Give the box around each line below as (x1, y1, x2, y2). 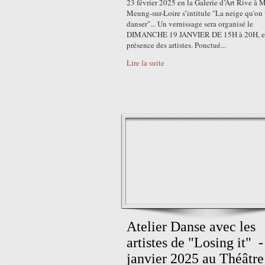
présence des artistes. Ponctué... (127, 40, 226, 50)
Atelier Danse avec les (127, 219, 256, 234)
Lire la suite (127, 57, 164, 68)
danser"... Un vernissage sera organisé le (127, 18, 253, 29)
